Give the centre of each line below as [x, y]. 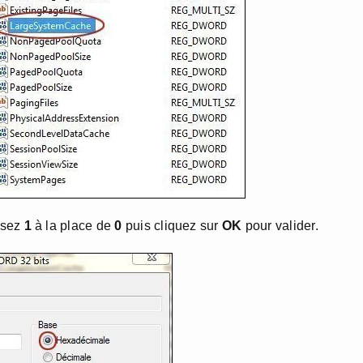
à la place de [73, 226]
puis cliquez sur [172, 226]
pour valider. [280, 226]
